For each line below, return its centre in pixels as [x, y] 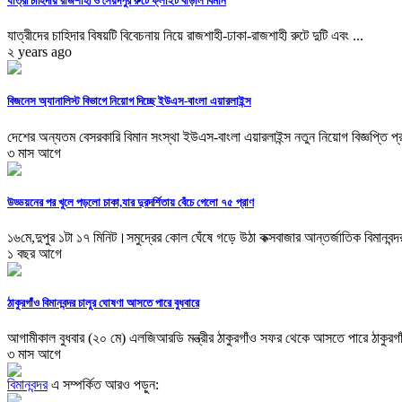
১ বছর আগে [35, 253]
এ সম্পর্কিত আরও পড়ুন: [103, 385]
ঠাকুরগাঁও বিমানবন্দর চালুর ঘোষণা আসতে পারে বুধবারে [103, 303]
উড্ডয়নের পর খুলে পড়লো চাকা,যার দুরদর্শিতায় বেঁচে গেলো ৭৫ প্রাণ [131, 202]
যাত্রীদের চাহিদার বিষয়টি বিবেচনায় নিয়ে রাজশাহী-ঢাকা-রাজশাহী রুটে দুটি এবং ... [185, 36]
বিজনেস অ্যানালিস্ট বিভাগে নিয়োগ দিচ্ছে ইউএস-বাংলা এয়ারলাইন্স [129, 101]
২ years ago [39, 52]
